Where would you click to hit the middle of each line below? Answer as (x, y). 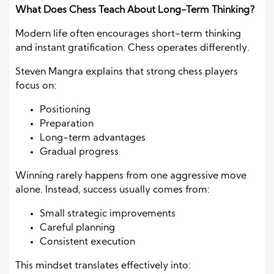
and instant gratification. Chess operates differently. (132, 48)
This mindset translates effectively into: (103, 266)
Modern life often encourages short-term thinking (128, 34)
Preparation (67, 124)
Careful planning (77, 228)
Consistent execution (87, 242)
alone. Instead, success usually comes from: (113, 190)
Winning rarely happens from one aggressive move (131, 176)
